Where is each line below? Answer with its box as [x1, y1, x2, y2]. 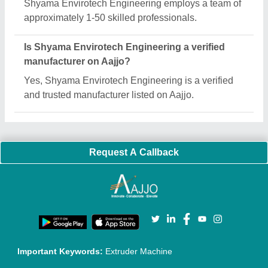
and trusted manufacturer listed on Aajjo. [24, 90, 194, 100]
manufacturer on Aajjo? [24, 56, 130, 66]
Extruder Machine [105, 246, 173, 256]
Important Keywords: [17, 246, 106, 256]
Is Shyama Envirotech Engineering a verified [24, 42, 225, 52]
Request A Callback [89, 147, 179, 157]
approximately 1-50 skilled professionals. [24, 13, 197, 23]
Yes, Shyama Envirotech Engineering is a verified [24, 75, 233, 86]
